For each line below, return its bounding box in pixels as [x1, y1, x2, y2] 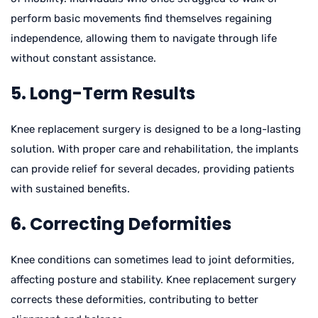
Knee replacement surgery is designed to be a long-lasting [11, 122, 301, 136]
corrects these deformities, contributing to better [11, 292, 258, 306]
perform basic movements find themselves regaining [11, 11, 272, 25]
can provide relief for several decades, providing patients [11, 162, 295, 175]
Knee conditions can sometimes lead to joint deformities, [11, 253, 295, 266]
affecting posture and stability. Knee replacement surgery [11, 273, 296, 286]
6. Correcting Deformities [11, 212, 231, 236]
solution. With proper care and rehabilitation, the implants [11, 142, 299, 155]
